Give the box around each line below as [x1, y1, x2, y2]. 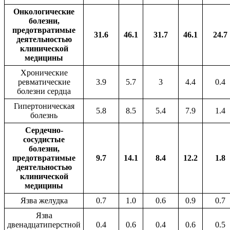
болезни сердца [17, 86, 71, 95]
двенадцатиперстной [7, 220, 81, 229]
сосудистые [23, 135, 65, 144]
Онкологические [13, 7, 74, 16]
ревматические [17, 77, 70, 86]
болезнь [30, 110, 57, 120]
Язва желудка [20, 196, 68, 205]
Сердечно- [25, 125, 63, 135]
